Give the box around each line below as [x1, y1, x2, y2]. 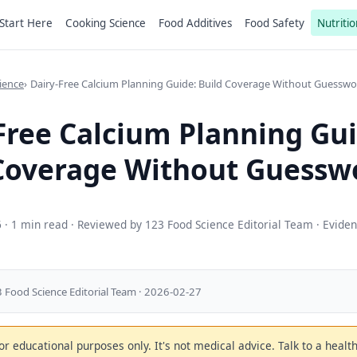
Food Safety [245, 15, 304, 30]
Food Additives [159, 15, 232, 30]
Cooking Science [65, 15, 146, 30]
